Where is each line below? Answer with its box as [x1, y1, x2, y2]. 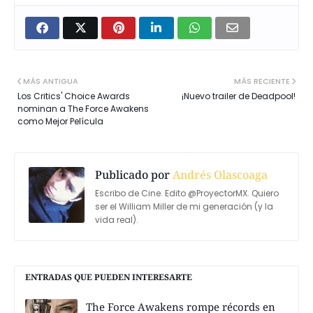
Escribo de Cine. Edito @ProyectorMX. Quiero [95, 187, 279, 200]
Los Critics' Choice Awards [17, 90, 130, 103]
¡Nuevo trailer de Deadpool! [182, 90, 296, 103]
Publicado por [95, 167, 170, 183]
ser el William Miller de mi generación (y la [95, 201, 273, 213]
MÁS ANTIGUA [23, 75, 78, 87]
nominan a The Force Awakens [17, 103, 149, 115]
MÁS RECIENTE [234, 75, 290, 87]
